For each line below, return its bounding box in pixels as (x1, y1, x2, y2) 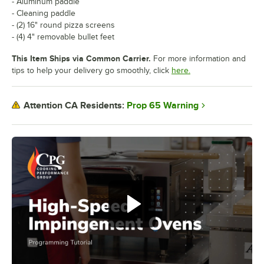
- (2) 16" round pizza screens (12, 20, 115, 29)
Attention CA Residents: (24, 100, 124, 111)
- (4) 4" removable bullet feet (12, 32, 114, 41)
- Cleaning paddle (12, 8, 75, 18)
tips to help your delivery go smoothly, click (12, 65, 169, 75)
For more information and (151, 54, 246, 63)
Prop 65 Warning (127, 100, 199, 111)
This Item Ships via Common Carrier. (12, 53, 151, 63)
